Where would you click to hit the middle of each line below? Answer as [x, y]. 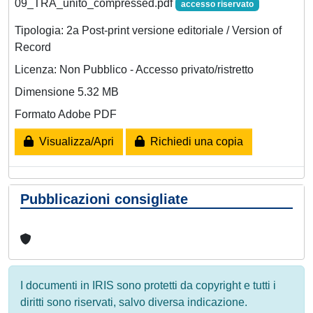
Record [33, 47]
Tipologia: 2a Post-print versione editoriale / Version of [148, 30]
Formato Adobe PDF [66, 114]
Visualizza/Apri [74, 141]
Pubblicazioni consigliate [104, 199]
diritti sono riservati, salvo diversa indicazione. [134, 302]
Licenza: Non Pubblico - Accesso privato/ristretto [134, 69]
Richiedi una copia [194, 141]
